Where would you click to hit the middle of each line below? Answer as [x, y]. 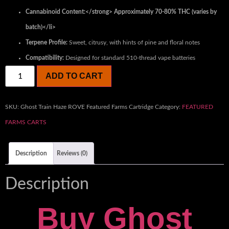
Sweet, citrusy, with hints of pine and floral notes [134, 42]
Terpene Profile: [47, 42]
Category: [168, 107]
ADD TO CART [74, 76]
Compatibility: [45, 58]
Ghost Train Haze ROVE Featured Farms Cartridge [87, 107]
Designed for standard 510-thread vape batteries [130, 58]
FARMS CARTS [26, 122]
